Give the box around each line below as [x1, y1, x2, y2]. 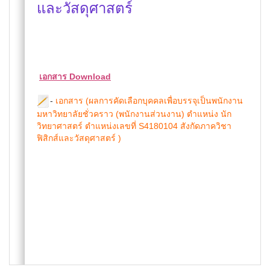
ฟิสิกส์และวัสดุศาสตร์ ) [37, 133, 121, 143]
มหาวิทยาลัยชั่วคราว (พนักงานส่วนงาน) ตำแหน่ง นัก [37, 109, 231, 119]
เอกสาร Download [39, 72, 111, 81]
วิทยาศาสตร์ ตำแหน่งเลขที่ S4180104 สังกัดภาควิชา [37, 121, 231, 131]
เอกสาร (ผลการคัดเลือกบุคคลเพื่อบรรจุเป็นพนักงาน [53, 96, 243, 105]
